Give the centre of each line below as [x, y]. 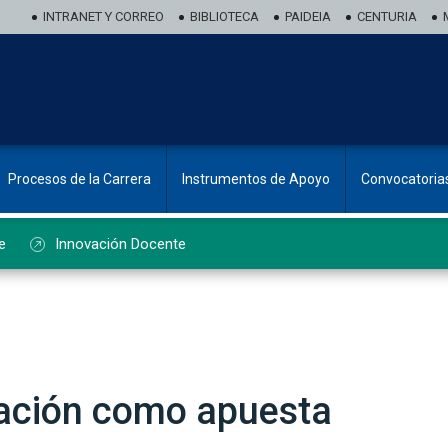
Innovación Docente [120, 244]
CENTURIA [387, 16]
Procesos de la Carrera [79, 179]
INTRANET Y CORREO [103, 16]
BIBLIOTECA [224, 16]
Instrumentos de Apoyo [256, 179]
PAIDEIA [308, 16]
